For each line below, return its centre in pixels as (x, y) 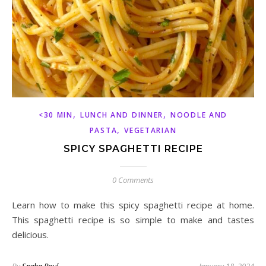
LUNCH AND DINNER (122, 115)
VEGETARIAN (151, 131)
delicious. (30, 235)
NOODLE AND (199, 115)
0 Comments (133, 180)
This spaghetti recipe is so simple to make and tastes (133, 220)
